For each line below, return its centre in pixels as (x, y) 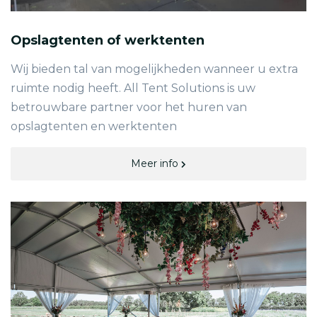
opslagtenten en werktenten (94, 126)
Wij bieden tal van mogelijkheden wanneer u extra (154, 69)
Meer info (156, 163)
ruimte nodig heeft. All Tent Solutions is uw (133, 88)
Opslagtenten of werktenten (108, 40)
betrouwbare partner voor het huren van (129, 107)
